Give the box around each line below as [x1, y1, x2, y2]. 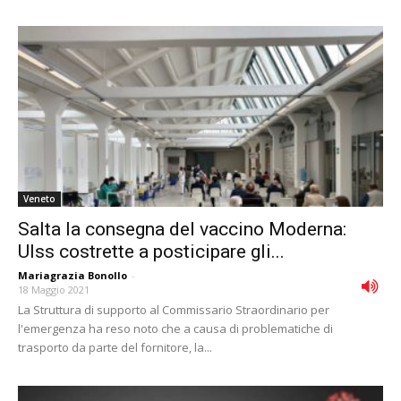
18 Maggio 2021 [18, 282, 90, 296]
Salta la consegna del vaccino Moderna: [18, 218, 346, 240]
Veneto [23, 192, 55, 205]
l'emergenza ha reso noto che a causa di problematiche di [18, 320, 333, 337]
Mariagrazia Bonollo [18, 268, 127, 282]
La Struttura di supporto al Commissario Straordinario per [18, 301, 329, 318]
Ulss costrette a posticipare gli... [18, 240, 285, 262]
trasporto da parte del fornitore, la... [18, 338, 212, 355]
